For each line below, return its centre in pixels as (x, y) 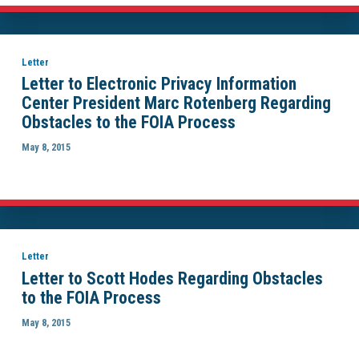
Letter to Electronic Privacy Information (159, 83)
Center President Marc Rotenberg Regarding (176, 103)
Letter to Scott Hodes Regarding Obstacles (172, 278)
